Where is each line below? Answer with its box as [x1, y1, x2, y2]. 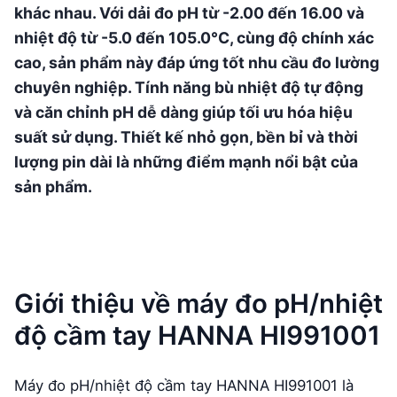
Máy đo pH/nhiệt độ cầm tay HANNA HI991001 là [14, 376, 354, 394]
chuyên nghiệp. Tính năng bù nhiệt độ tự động [14, 78, 363, 97]
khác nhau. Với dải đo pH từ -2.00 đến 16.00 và [14, 4, 364, 23]
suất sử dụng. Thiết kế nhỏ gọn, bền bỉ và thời [14, 128, 358, 147]
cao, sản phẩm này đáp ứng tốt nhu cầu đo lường [14, 53, 379, 73]
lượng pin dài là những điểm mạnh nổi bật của [14, 152, 358, 172]
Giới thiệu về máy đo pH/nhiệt [14, 288, 383, 320]
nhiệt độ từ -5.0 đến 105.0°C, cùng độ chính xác [14, 28, 374, 48]
